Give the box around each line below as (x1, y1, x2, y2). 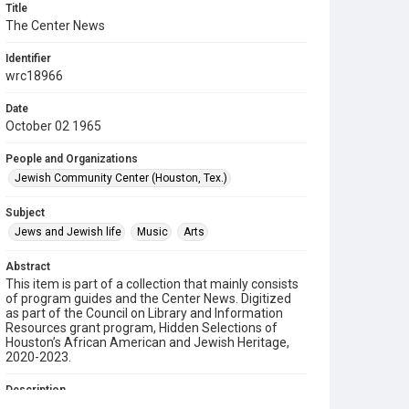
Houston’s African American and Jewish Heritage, (5, 335, 289, 350)
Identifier (5, 52, 51, 65)
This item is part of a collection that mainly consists (5, 277, 299, 291)
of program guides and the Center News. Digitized (5, 291, 291, 306)
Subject (5, 206, 45, 219)
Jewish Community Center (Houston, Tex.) (15, 172, 227, 184)
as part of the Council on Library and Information (5, 306, 283, 320)
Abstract (5, 260, 50, 273)
